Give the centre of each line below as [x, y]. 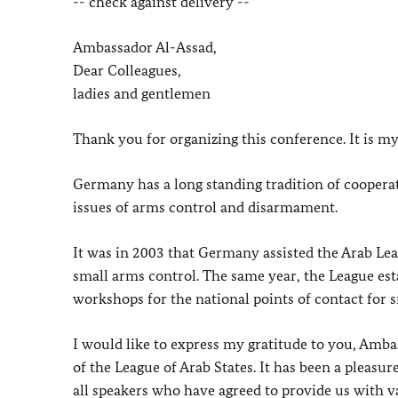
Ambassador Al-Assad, [145, 47]
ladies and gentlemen [142, 93]
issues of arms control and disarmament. [205, 207]
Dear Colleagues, [127, 70]
